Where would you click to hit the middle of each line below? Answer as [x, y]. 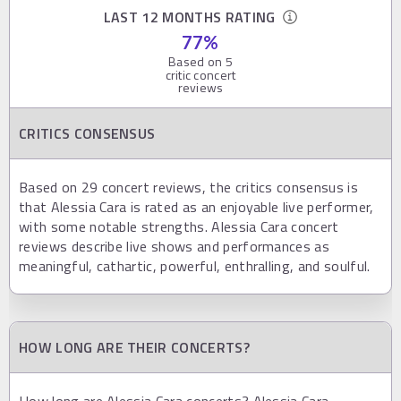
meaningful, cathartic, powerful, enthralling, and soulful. [195, 266]
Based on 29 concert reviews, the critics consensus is [188, 188]
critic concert [200, 75]
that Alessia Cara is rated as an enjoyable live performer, [196, 207]
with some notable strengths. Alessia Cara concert [179, 227]
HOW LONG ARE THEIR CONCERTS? [134, 348]
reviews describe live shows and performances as [175, 247]
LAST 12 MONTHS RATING [193, 17]
